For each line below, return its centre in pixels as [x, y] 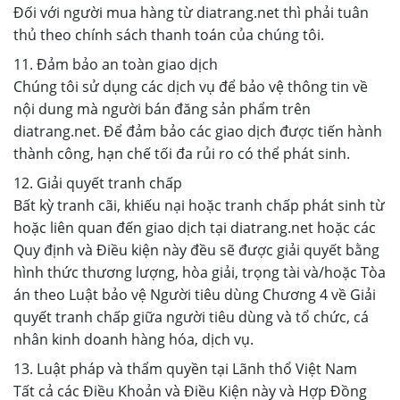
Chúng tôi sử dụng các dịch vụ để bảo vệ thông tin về [191, 87]
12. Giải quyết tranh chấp [98, 183]
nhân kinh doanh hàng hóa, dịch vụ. [133, 339]
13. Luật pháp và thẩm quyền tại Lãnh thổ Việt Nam [185, 369]
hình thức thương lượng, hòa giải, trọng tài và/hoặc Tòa [200, 272]
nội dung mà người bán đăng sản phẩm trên [162, 109]
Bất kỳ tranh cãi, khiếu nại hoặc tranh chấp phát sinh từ [199, 205]
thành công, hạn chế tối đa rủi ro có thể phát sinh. [182, 154]
